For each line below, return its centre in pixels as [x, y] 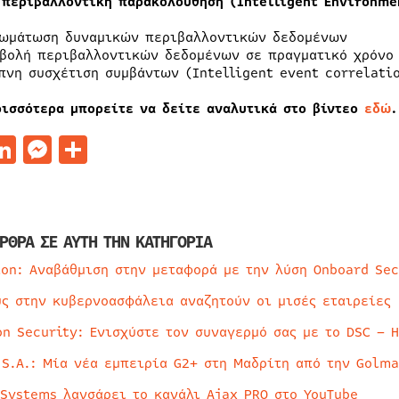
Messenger [122, 150]
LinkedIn [77, 150]
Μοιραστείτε [173, 150]
